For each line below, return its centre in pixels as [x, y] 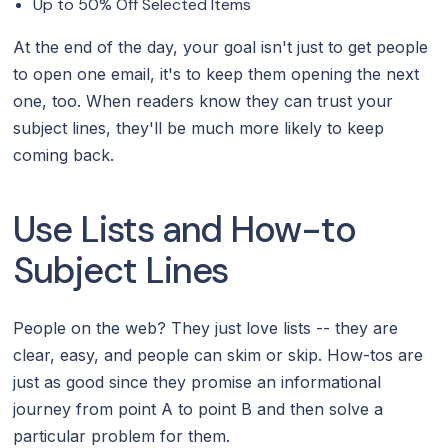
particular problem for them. [122, 435]
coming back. [64, 154]
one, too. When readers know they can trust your [203, 100]
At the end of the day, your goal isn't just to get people [221, 46]
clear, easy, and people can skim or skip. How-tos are [218, 354]
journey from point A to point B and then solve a [198, 408]
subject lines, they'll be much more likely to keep [199, 127]
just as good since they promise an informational [197, 381]
